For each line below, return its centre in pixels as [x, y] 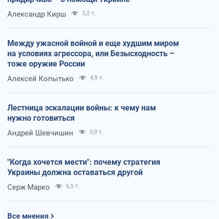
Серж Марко [29, 187]
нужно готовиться [41, 118]
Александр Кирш [37, 14]
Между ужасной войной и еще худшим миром [93, 43]
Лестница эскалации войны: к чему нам [82, 108]
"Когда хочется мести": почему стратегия [84, 162]
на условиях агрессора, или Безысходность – [91, 53]
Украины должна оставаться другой [75, 172]
